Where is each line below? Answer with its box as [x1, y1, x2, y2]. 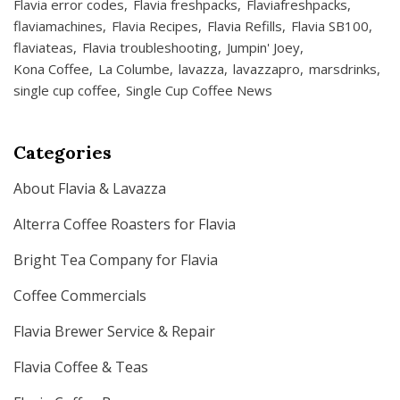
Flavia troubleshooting [82, 38, 218, 56]
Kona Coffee [13, 60, 89, 78]
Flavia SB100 [291, 17, 369, 35]
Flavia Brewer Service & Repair [13, 321, 215, 341]
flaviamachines [13, 17, 103, 35]
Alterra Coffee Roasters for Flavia [13, 214, 236, 234]
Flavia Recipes [112, 17, 198, 35]
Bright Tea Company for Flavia [13, 250, 218, 270]
